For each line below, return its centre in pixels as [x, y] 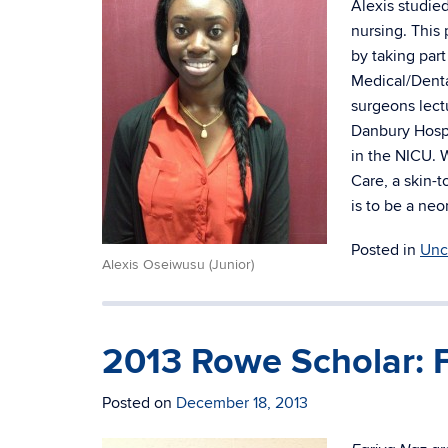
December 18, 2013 [242, 403]
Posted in [385, 250]
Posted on [139, 403]
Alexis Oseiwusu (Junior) [178, 265]
